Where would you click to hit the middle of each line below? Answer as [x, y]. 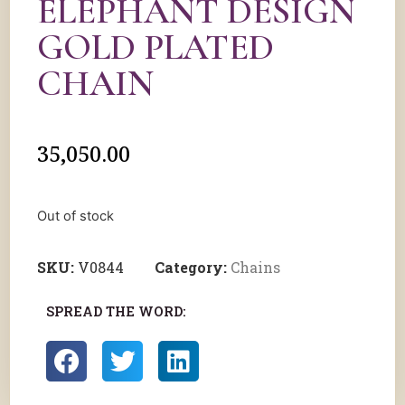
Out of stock [75, 216]
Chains [255, 268]
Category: [193, 268]
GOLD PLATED [155, 47]
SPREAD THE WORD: [116, 312]
